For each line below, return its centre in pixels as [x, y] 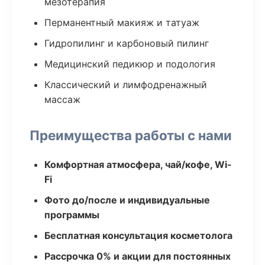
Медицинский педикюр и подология [130, 64]
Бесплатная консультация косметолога [138, 235]
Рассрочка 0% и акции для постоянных [138, 256]
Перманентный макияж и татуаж [122, 22]
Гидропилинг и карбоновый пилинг [127, 43]
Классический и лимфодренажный [126, 85]
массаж [62, 99]
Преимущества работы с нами [131, 135]
